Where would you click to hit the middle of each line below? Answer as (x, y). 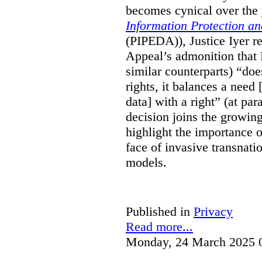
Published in (158, 211)
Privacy (213, 211)
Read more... (159, 226)
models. (146, 162)
